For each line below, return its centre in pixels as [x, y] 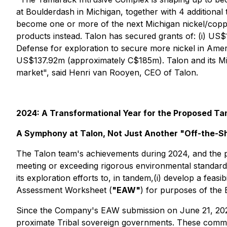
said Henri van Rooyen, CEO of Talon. [125, 72]
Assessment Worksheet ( [64, 190]
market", [34, 72]
